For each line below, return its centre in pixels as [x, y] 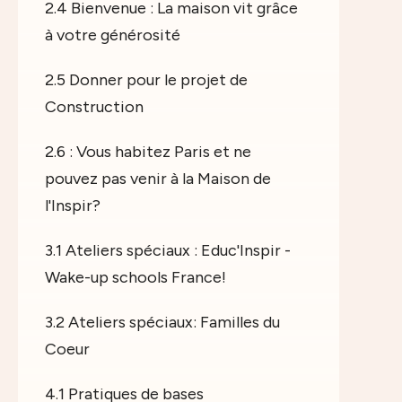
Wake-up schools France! [135, 278]
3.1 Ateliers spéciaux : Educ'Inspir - [168, 251]
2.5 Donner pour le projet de [146, 80]
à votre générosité [113, 35]
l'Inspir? [73, 206]
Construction [94, 107]
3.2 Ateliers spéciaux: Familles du [162, 323]
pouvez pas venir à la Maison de [158, 179]
